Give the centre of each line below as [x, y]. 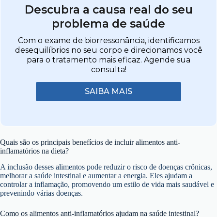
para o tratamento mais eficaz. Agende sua [108, 60]
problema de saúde [108, 23]
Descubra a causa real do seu [108, 9]
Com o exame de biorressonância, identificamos [108, 40]
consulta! [108, 69]
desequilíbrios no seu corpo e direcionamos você [108, 50]
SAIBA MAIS [108, 91]
